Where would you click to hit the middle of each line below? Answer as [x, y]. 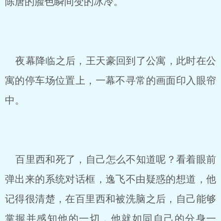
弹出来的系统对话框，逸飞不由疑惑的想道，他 [110, 179]
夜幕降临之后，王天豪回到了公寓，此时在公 [110, 61]
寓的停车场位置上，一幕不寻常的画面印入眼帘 [110, 80]
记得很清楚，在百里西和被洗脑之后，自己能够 [110, 199]
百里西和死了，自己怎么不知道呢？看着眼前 [110, 159]
